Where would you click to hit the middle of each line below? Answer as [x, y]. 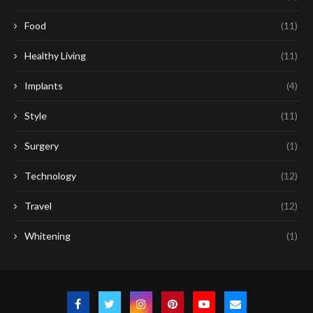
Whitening [48, 236]
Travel [38, 206]
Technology [50, 176]
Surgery [42, 146]
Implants [44, 86]
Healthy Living [55, 56]
